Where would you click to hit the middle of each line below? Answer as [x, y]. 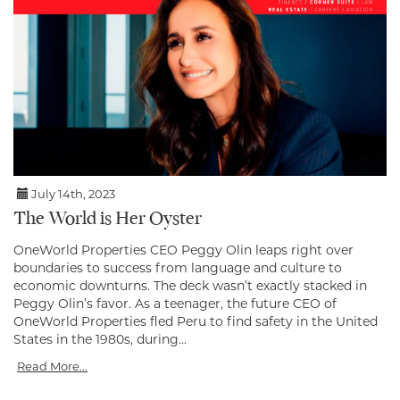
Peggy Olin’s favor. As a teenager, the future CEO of [175, 304]
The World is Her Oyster [108, 220]
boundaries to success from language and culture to [178, 268]
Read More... [53, 367]
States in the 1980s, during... [100, 340]
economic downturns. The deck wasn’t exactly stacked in [190, 286]
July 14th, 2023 [72, 194]
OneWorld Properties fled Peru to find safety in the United [196, 322]
